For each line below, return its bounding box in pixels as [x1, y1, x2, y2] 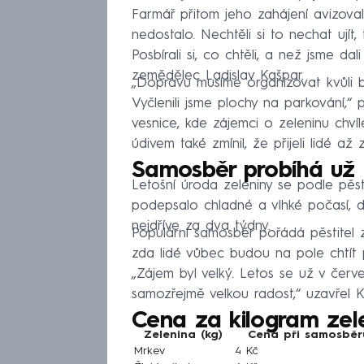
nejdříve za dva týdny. [132, 219, 271, 234]
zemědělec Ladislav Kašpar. [132, 69, 304, 84]
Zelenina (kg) [143, 329, 223, 341]
